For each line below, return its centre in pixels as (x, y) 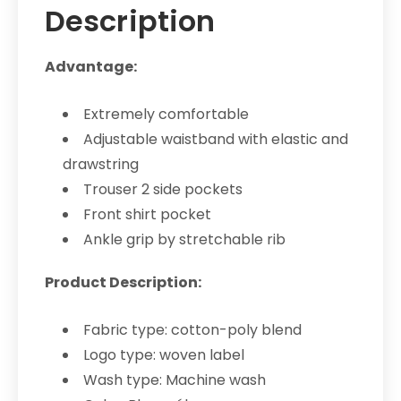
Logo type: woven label (164, 354)
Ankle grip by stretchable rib (184, 239)
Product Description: (123, 282)
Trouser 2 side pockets (163, 189)
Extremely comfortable (166, 114)
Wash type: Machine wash (175, 380)
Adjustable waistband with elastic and (216, 139)
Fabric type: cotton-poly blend (192, 329)
